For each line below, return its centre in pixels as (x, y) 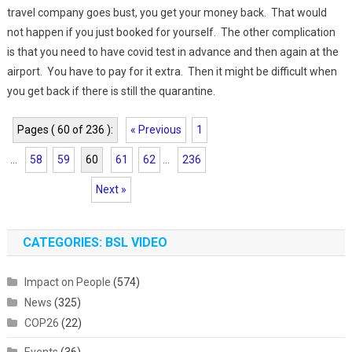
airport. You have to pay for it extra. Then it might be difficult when (172, 71)
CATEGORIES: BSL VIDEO (95, 242)
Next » (111, 189)
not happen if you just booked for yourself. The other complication (171, 32)
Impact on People (67, 282)
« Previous (156, 130)
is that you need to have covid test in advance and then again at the (172, 52)
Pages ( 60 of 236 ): (66, 130)
